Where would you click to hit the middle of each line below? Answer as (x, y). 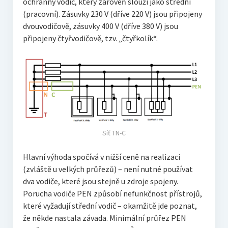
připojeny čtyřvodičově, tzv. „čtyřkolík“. (90, 38)
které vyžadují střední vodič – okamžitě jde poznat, (110, 205)
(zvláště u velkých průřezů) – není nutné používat (108, 169)
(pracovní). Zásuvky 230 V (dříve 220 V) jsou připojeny (112, 14)
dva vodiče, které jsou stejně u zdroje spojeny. (100, 181)
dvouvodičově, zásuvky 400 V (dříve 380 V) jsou (100, 26)
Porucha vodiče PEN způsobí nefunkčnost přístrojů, (112, 193)
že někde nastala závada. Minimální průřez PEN (104, 218)
